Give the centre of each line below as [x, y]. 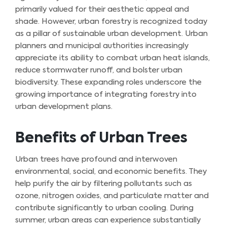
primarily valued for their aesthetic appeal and [102, 9]
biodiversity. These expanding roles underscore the [108, 82]
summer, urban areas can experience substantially [108, 220]
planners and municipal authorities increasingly [102, 46]
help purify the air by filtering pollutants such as [104, 183]
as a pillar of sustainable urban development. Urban [111, 33]
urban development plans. [64, 106]
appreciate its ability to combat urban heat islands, [112, 58]
